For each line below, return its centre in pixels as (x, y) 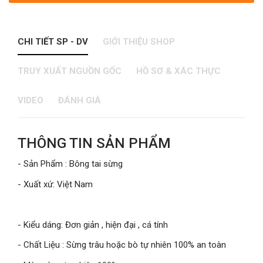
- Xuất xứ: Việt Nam (55, 184)
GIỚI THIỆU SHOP (139, 41)
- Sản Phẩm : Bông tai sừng (70, 164)
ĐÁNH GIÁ (80, 100)
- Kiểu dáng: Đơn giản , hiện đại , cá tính (93, 225)
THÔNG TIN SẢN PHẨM (94, 143)
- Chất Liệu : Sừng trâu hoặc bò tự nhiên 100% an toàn (122, 245)
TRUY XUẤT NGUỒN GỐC (70, 71)
